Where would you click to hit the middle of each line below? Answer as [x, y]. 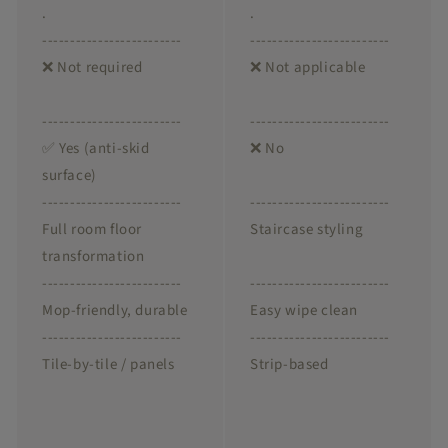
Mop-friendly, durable [115, 311]
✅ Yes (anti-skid [96, 149]
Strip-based [289, 365]
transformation [93, 257]
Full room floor [92, 230]
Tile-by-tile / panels [108, 365]
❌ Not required [92, 68]
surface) [69, 176]
